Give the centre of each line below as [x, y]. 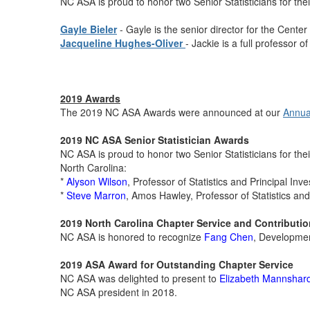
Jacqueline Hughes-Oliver [121, 43]
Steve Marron [96, 195]
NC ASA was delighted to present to [140, 278]
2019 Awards [90, 98]
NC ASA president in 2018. [119, 292]
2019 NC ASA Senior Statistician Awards [155, 140]
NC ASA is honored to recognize [132, 237]
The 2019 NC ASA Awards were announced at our [172, 112]
